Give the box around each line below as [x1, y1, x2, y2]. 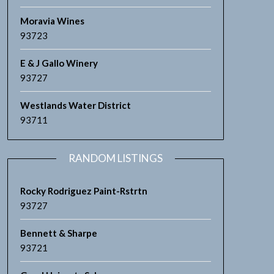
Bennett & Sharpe [20, 228, 97, 239]
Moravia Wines [20, 15, 84, 26]
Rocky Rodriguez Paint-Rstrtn [20, 185, 147, 196]
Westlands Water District [20, 100, 131, 111]
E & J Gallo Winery [20, 57, 98, 68]
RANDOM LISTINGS [68, 152, 163, 165]
